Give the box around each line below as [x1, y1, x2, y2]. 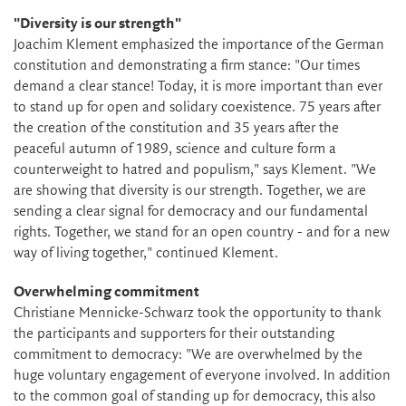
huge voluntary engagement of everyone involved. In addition [14, 368, 391, 384]
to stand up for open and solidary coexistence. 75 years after [14, 100, 381, 116]
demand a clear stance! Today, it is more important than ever [14, 79, 382, 95]
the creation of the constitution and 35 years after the [14, 121, 339, 137]
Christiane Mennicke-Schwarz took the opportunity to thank [14, 305, 382, 322]
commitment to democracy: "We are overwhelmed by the [14, 347, 362, 363]
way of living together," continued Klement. [14, 246, 278, 262]
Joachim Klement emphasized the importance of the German [14, 37, 384, 53]
